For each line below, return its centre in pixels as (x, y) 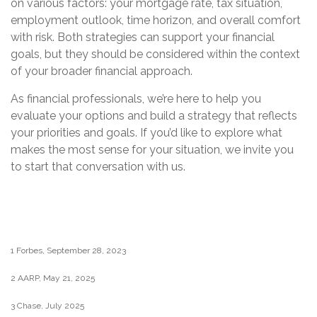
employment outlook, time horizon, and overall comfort (156, 21)
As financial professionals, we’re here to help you (136, 99)
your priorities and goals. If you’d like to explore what (146, 133)
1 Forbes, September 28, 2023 (68, 251)
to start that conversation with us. (98, 167)
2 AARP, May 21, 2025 (53, 278)
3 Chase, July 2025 (47, 306)
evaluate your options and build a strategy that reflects (154, 116)
